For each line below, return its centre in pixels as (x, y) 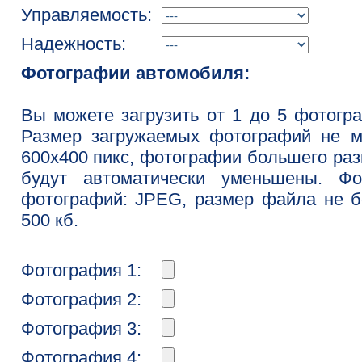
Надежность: (73, 44)
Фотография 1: (81, 270)
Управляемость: (86, 15)
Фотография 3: (81, 328)
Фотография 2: (81, 299)
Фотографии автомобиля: (135, 73)
